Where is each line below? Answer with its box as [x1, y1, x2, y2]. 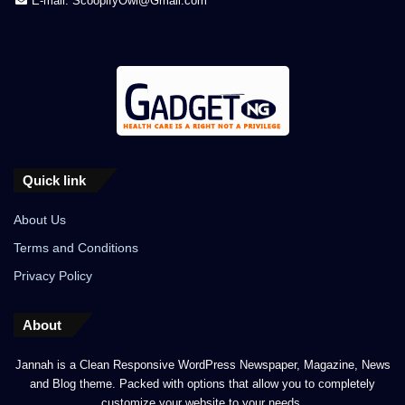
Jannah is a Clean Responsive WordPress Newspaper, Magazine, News [14, 357, 391, 372]
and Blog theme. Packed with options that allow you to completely [30, 376, 375, 391]
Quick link [23, 172, 86, 188]
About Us [14, 212, 66, 227]
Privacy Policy [14, 268, 92, 283]
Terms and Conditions [14, 240, 138, 255]
